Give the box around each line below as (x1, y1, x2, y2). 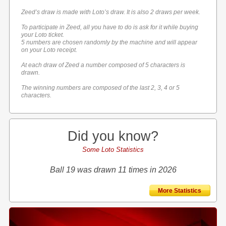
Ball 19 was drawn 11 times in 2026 (49, 165, 177, 174)
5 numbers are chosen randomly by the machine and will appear (21, 39, 198, 46)
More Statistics (153, 187, 206, 194)
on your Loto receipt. (21, 46, 78, 53)
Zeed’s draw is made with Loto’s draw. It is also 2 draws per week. (21, 9, 201, 16)
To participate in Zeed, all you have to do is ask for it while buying (21, 24, 199, 31)
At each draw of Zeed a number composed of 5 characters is (21, 62, 186, 69)
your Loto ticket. (21, 31, 65, 38)
